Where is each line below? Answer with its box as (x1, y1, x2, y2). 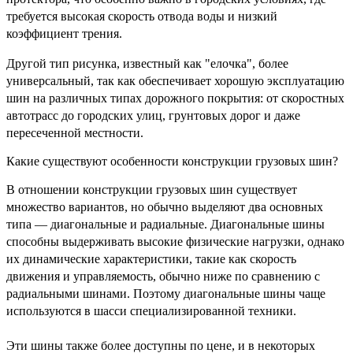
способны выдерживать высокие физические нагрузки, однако (6, 234, 344, 248)
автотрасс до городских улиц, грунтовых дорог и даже (6, 108, 300, 122)
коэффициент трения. (6, 26, 125, 40)
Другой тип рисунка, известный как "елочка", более (6, 56, 288, 70)
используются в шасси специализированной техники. (6, 303, 296, 318)
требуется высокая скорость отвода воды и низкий (6, 9, 277, 23)
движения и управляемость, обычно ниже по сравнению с (6, 269, 320, 283)
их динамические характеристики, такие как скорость (6, 251, 296, 266)
